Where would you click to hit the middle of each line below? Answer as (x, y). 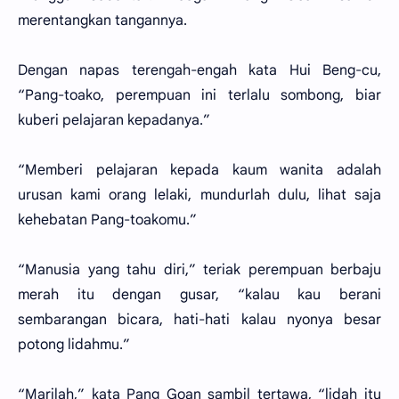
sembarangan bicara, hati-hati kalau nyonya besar (199, 320)
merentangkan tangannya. (102, 20)
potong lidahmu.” (74, 345)
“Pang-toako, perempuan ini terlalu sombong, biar (199, 95)
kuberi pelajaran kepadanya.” (114, 120)
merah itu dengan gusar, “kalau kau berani (199, 295)
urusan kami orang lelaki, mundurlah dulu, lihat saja (199, 195)
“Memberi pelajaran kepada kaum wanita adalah (199, 170)
